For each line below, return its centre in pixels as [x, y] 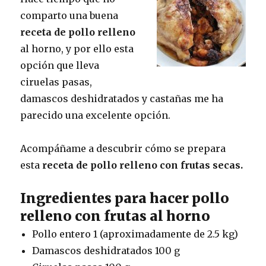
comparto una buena [69, 16]
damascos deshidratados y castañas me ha [122, 99]
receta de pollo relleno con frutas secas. [143, 165]
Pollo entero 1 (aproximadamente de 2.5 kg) [135, 234]
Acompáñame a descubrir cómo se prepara [123, 149]
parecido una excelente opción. [96, 115]
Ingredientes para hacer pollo [125, 198]
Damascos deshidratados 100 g [106, 251]
